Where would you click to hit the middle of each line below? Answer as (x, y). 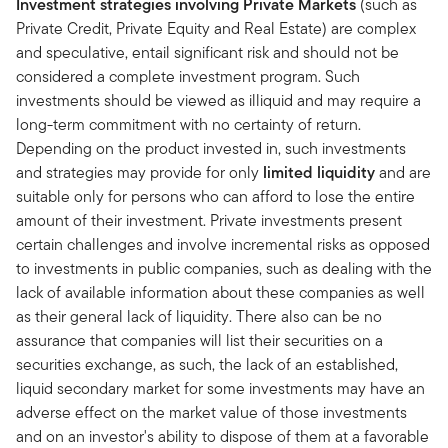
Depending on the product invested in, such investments (211, 148)
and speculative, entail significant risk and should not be (207, 52)
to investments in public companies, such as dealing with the (224, 268)
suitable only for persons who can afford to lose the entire (215, 196)
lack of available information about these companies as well (220, 292)
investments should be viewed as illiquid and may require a (218, 100)
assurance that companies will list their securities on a (199, 340)
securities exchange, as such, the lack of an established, (207, 364)
